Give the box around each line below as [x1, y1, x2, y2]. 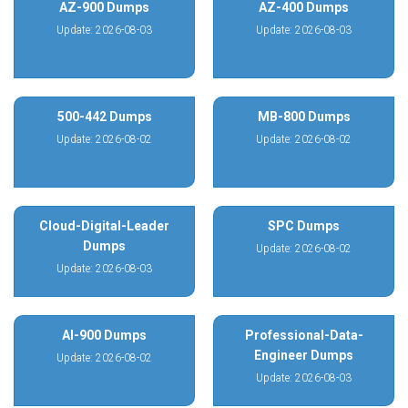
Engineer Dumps [254, 348, 353, 362]
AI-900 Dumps [62, 328, 147, 342]
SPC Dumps [268, 219, 340, 233]
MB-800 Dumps [257, 109, 351, 124]
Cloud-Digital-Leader [39, 219, 169, 233]
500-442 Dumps [56, 109, 152, 124]
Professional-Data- [244, 328, 363, 342]
